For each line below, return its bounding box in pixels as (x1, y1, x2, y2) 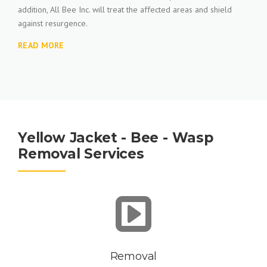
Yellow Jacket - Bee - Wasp (18, 129, 213, 146)
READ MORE (18, 40, 64, 51)
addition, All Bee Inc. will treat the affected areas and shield (18, 4, 232, 15)
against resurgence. (18, 18, 88, 29)
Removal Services (18, 145, 144, 162)
